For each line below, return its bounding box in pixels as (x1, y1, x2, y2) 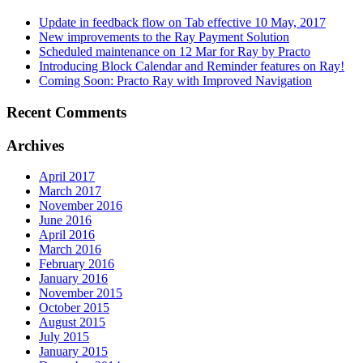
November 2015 (39, 286, 122, 301)
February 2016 (39, 257, 114, 271)
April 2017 (39, 169, 95, 184)
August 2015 (39, 315, 105, 330)
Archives (6, 136, 64, 154)
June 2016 (39, 213, 92, 228)
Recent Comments (6, 104, 126, 121)
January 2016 (39, 271, 108, 286)
